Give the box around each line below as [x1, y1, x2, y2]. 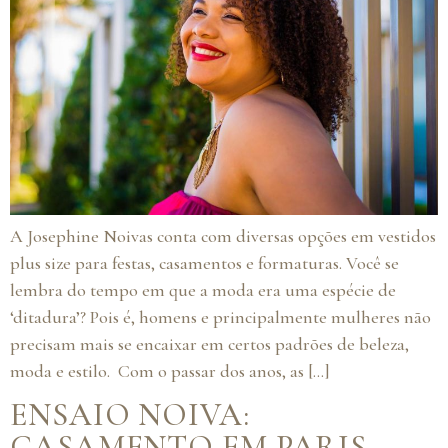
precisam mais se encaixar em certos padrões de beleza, [10, 333, 409, 355]
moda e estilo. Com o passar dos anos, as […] [10, 360, 330, 382]
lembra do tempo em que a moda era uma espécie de [10, 279, 396, 301]
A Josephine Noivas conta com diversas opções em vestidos [10, 225, 436, 247]
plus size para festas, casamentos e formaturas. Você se [10, 252, 399, 274]
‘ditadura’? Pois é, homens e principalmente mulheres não [10, 306, 431, 328]
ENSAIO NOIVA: [10, 395, 250, 435]
